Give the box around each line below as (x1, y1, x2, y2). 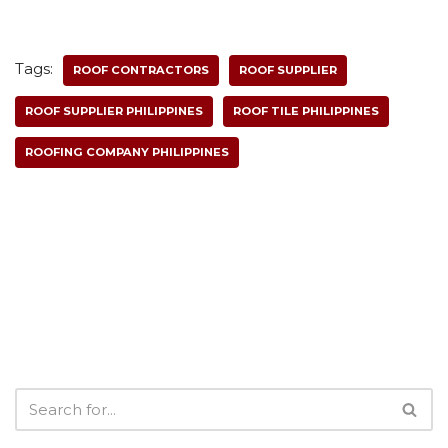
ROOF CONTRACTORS (73, 63, 209, 78)
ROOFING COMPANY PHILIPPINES (25, 145, 229, 160)
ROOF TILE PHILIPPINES (233, 104, 379, 119)
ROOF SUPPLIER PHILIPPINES (25, 104, 203, 119)
